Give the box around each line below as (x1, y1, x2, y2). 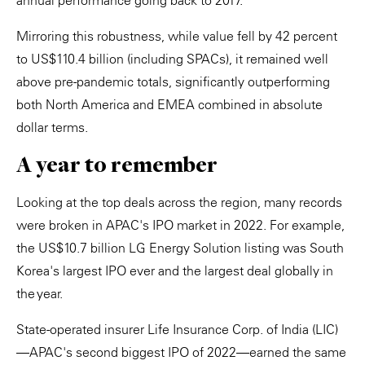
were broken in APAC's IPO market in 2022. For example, (16, 217, 345, 233)
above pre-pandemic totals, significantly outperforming (16, 73, 330, 90)
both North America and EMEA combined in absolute (16, 96, 323, 112)
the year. (16, 285, 63, 301)
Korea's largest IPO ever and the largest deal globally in (16, 262, 333, 279)
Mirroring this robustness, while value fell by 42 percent (16, 28, 337, 44)
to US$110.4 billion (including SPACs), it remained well (16, 51, 328, 67)
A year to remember (16, 150, 218, 178)
